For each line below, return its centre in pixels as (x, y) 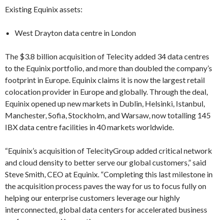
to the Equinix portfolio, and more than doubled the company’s (109, 68)
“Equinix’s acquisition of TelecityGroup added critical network (109, 151)
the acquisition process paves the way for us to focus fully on (106, 186)
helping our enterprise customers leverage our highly (92, 198)
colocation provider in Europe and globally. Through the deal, (106, 92)
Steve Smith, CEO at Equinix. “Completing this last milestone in (109, 174)
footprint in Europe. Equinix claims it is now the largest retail (105, 80)
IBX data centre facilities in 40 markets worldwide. (89, 127)
